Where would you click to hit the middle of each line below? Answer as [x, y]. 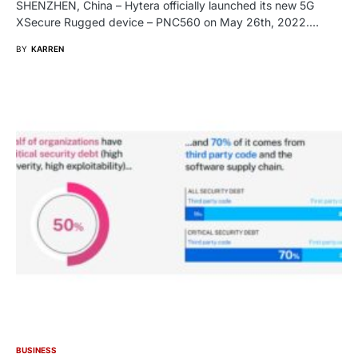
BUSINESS [36, 350]
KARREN [48, 48]
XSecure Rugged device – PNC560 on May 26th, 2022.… [167, 22]
